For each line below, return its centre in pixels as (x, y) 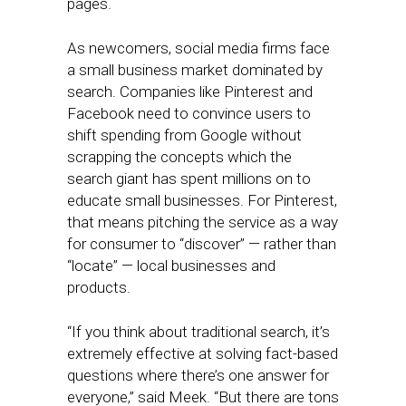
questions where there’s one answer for (198, 375)
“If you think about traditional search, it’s (198, 332)
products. (99, 287)
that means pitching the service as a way (203, 222)
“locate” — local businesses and (171, 266)
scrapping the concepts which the (179, 157)
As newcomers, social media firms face (198, 48)
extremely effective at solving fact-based (203, 353)
